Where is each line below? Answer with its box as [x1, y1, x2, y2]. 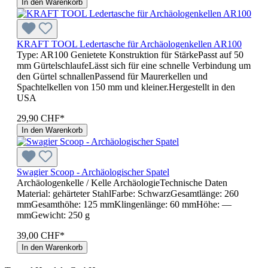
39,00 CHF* [17, 230, 65, 240]
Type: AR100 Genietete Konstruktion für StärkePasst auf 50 [17, 49, 243, 60]
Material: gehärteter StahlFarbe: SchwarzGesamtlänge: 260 [17, 188, 239, 199]
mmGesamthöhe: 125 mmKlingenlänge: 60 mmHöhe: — [17, 199, 232, 209]
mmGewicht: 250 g [17, 209, 90, 220]
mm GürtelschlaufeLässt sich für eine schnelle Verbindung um [17, 60, 251, 71]
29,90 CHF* [17, 112, 65, 123]
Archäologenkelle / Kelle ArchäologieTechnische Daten [17, 177, 227, 188]
